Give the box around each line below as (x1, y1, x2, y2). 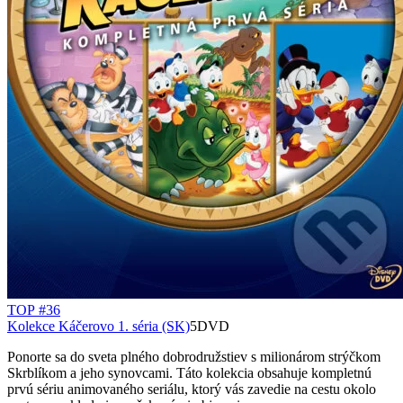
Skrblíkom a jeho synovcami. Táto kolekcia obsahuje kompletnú (7, 365, 372, 381)
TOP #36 (7, 302, 60, 318)
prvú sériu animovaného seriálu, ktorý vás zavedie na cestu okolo (7, 381, 376, 398)
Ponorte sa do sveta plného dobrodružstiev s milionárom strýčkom (7, 349, 381, 365)
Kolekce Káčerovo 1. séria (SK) (7, 318, 190, 335)
